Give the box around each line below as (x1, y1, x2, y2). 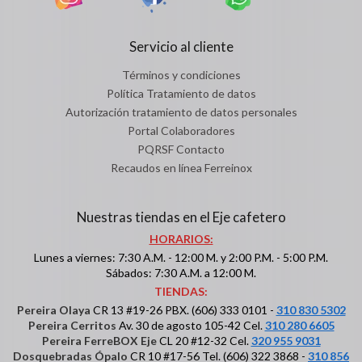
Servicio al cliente (128, 38, 234, 56)
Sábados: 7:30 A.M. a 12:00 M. (106, 266, 256, 280)
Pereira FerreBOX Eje (41, 334, 157, 348)
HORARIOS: (149, 232, 213, 246)
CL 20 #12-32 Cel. (156, 334, 251, 348)
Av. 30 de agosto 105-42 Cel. (116, 318, 265, 333)
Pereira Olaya (16, 303, 90, 318)
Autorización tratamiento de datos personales (65, 105, 297, 120)
